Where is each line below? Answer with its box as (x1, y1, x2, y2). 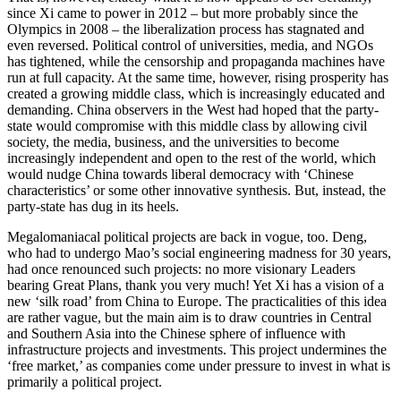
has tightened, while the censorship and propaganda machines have (7, 53, 385, 69)
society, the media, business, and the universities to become (7, 133, 339, 149)
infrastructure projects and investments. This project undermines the (7, 341, 387, 357)
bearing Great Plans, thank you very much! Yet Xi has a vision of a (7, 277, 384, 293)
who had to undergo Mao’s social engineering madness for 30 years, (7, 244, 391, 260)
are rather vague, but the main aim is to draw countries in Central (7, 309, 371, 325)
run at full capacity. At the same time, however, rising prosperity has (7, 69, 388, 85)
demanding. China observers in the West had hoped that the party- (7, 101, 379, 117)
